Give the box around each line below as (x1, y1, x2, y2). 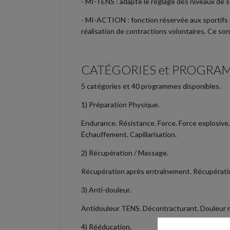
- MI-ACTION (81, 15, 127, 24)
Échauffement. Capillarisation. (81, 129, 177, 139)
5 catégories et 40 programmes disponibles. (81, 81, 221, 90)
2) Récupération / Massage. (81, 148, 168, 157)
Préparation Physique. (89, 100, 160, 109)
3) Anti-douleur (81, 185, 129, 194)
